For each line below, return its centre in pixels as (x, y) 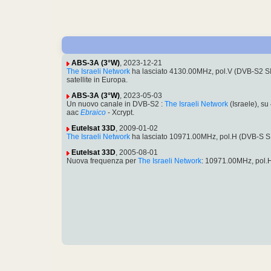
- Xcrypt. (120, 113)
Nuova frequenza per (102, 161)
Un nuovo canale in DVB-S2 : (116, 104)
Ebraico (93, 113)
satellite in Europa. (97, 80)
